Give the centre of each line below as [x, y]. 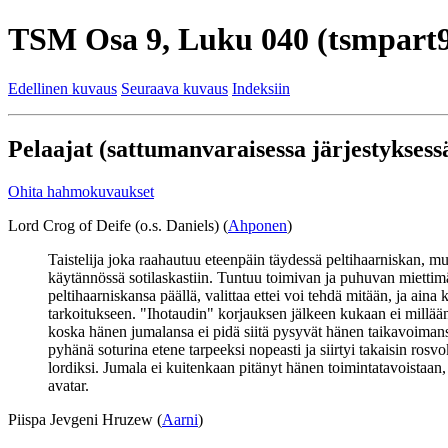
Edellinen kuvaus [62, 88]
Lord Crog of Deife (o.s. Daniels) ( [118, 225]
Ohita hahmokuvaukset [81, 191]
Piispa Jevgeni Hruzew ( [85, 419]
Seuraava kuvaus [174, 88]
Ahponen [257, 225]
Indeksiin [261, 88]
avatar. [68, 385]
